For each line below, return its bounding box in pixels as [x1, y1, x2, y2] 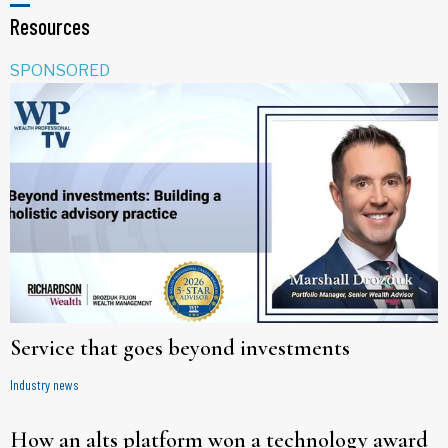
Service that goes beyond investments [10, 335, 350, 362]
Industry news [10, 375, 79, 393]
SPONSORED [10, 60, 110, 80]
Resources [10, 12, 90, 39]
